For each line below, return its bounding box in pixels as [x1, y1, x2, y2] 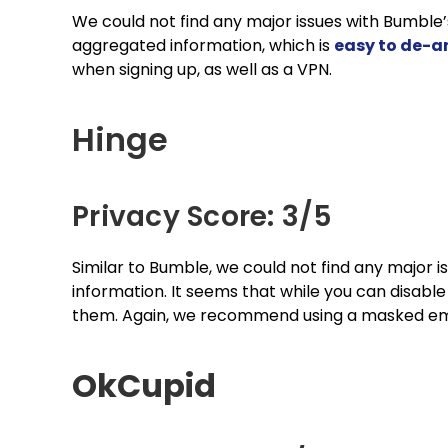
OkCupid [72, 363, 216, 408]
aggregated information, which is [72, 34, 334, 57]
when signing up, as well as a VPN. [72, 58, 332, 81]
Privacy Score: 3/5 [72, 197, 333, 236]
